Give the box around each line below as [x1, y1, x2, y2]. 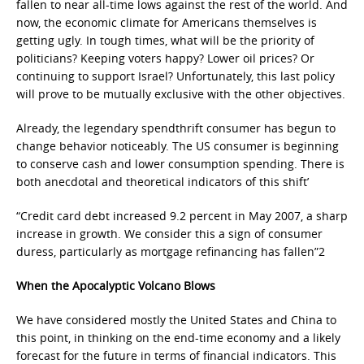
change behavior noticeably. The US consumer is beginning [16, 138, 339, 154]
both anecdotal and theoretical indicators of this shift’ [16, 174, 309, 189]
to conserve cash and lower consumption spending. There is [16, 156, 344, 171]
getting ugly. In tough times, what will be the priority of [16, 32, 314, 48]
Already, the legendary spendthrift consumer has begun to [16, 120, 336, 136]
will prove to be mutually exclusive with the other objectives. [16, 86, 345, 102]
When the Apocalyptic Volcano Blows [16, 278, 215, 293]
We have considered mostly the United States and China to [16, 312, 336, 327]
